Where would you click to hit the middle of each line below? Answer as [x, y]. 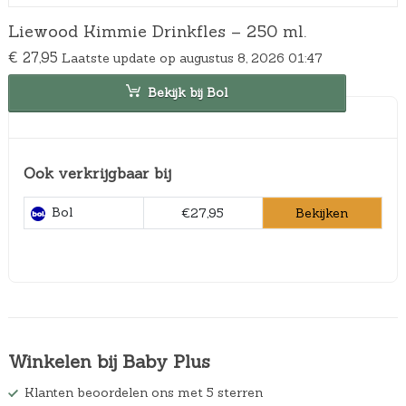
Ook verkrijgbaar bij [97, 173]
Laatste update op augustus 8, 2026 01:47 [192, 58]
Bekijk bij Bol [188, 93]
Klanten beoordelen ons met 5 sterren [143, 393]
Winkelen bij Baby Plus [109, 362]
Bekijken [322, 213]
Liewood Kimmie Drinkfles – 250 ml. [157, 31]
